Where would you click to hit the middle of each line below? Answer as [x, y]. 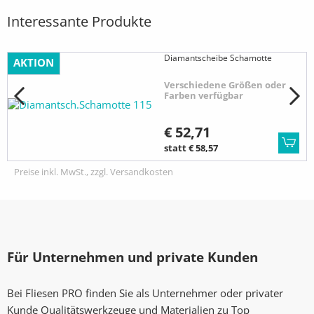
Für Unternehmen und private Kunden [132, 257]
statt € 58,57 [191, 148]
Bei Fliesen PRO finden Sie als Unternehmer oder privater [145, 293]
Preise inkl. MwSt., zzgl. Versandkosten [94, 171]
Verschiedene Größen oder [225, 85]
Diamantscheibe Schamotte [218, 58]
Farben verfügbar [204, 96]
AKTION [34, 63]
